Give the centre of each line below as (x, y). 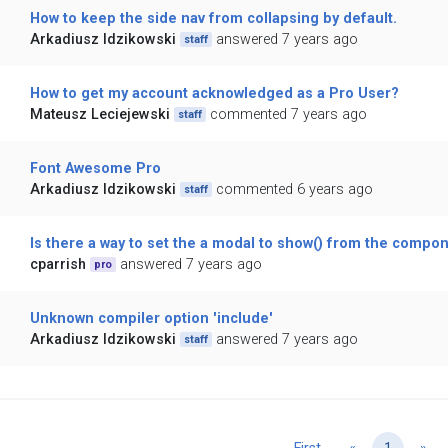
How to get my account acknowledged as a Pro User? (214, 94)
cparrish (57, 265)
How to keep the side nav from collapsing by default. (213, 19)
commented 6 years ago (295, 190)
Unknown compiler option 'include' (151, 319)
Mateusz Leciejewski (99, 115)
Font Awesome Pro (95, 169)
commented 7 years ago (289, 115)
